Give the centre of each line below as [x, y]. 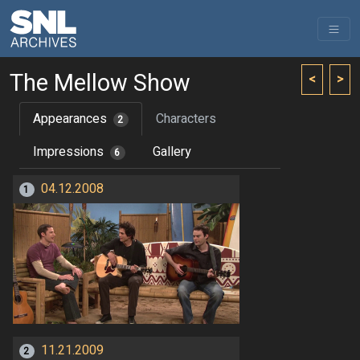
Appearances [70, 119]
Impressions [68, 152]
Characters [186, 119]
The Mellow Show [100, 84]
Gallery [172, 152]
